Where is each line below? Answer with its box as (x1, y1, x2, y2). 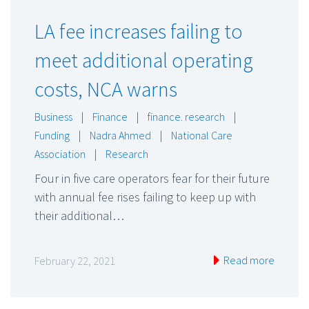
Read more (221, 253, 275, 268)
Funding (34, 128, 70, 142)
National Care (171, 128, 232, 142)
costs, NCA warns (34, 76, 177, 102)
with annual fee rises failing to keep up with (34, 189, 256, 205)
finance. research (148, 110, 225, 123)
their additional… (34, 208, 124, 223)
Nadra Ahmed (90, 128, 151, 142)
